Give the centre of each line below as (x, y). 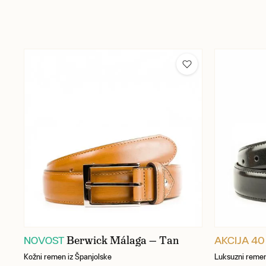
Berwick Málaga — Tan (123, 241)
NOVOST (44, 240)
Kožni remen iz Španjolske (68, 257)
